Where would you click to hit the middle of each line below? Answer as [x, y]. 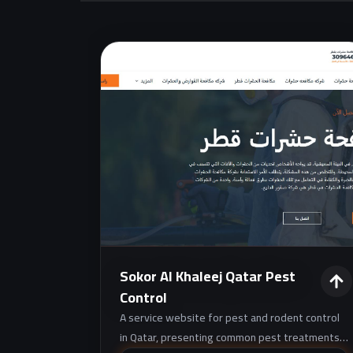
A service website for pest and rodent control [230, 317]
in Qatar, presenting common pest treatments [230, 337]
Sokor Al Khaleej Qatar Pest [208, 276]
